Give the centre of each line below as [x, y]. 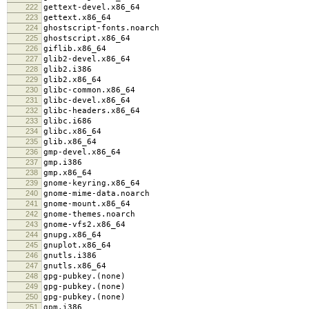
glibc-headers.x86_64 [92, 110]
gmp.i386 [63, 162]
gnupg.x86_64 [72, 235]
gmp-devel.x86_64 [82, 152]
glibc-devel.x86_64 [87, 100]
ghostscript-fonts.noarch [101, 28]
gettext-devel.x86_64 [92, 7]
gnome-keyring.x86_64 [92, 183]
